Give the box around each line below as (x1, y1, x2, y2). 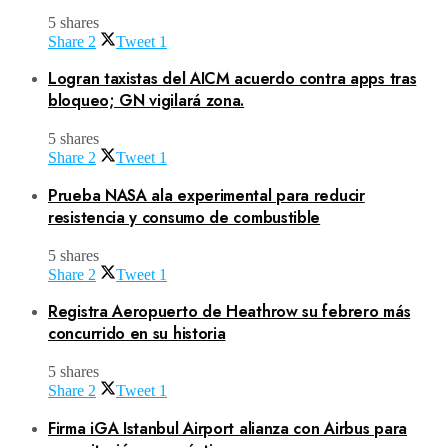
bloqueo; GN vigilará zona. (48, 89, 245, 113)
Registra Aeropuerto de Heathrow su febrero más (48, 300, 411, 324)
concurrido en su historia (48, 322, 226, 346)
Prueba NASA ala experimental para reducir (48, 183, 365, 207)
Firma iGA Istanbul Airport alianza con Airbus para (48, 416, 408, 440)
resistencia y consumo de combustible (48, 205, 321, 229)
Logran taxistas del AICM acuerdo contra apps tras (48, 67, 417, 91)
